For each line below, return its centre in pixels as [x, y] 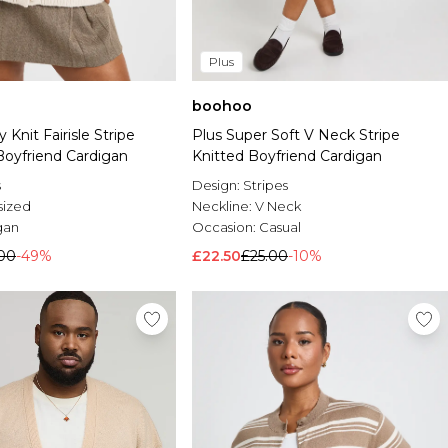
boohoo [222, 106]
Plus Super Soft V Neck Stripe [296, 135]
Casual [280, 227]
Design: [217, 185]
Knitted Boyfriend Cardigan [287, 156]
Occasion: [225, 227]
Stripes [265, 185]
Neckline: [223, 206]
